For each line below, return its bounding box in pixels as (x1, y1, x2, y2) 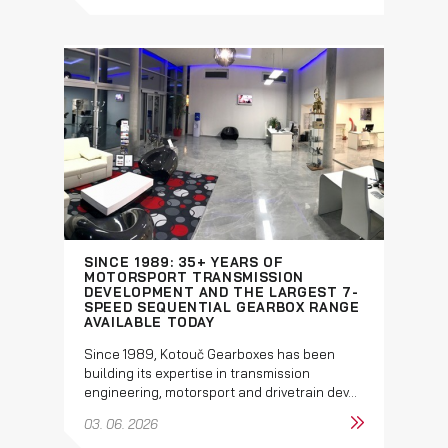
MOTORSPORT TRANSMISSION (84, 268, 304, 285)
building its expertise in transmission (84, 364, 310, 381)
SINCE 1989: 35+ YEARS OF (84, 253, 284, 270)
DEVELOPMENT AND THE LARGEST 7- (84, 283, 359, 300)
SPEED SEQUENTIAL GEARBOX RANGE (84, 298, 360, 315)
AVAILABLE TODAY (84, 313, 215, 330)
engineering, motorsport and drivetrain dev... (84, 383, 357, 400)
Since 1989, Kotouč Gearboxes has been (84, 345, 335, 362)
